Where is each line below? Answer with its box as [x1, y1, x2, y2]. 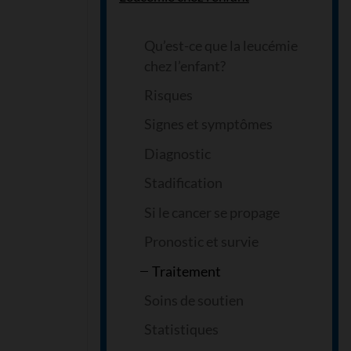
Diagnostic [144, 144, 211, 162]
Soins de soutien [144, 291, 244, 309]
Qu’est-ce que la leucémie [144, 36, 298, 54]
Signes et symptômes [144, 115, 273, 133]
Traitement [152, 262, 221, 280]
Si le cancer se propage [144, 203, 280, 221]
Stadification [144, 174, 223, 192]
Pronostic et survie [144, 233, 259, 251]
